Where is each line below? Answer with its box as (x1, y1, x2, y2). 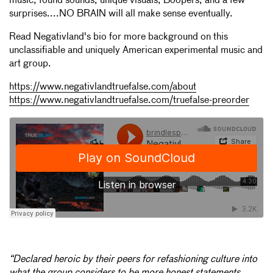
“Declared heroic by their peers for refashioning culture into (9, 254, 257, 264)
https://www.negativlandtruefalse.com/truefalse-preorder (9, 95, 249, 105)
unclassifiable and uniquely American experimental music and (9, 45, 263, 55)
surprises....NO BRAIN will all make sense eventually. (9, 9, 233, 19)
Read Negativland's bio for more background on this (9, 32, 228, 42)
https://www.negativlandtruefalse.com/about (9, 82, 196, 92)
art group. (9, 58, 51, 69)
